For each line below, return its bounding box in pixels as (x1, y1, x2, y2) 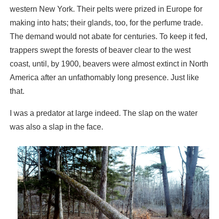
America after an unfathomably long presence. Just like (10, 13, 199, 22)
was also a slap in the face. (10, 63, 103, 71)
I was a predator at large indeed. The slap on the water (10, 49, 197, 58)
